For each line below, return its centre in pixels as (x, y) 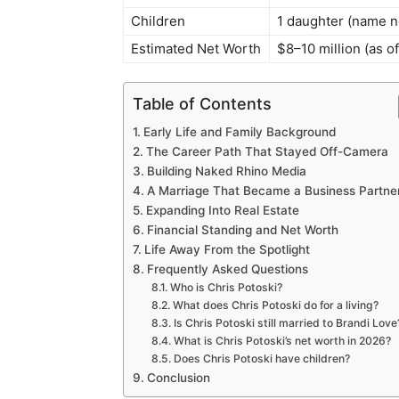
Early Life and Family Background (239, 132)
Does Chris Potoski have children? (261, 359)
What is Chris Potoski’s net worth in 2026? (282, 341)
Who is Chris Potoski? (226, 288)
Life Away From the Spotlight (227, 250)
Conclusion (178, 378)
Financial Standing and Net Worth (242, 230)
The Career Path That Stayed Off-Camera (267, 152)
